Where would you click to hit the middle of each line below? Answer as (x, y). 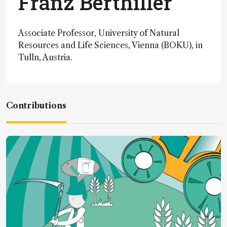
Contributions (36, 105)
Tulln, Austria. (45, 57)
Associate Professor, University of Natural (99, 33)
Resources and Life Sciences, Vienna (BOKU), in (110, 45)
